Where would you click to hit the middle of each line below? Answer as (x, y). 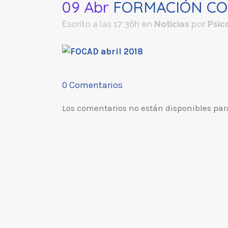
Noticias (172, 24)
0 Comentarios (92, 85)
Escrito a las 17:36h (101, 24)
